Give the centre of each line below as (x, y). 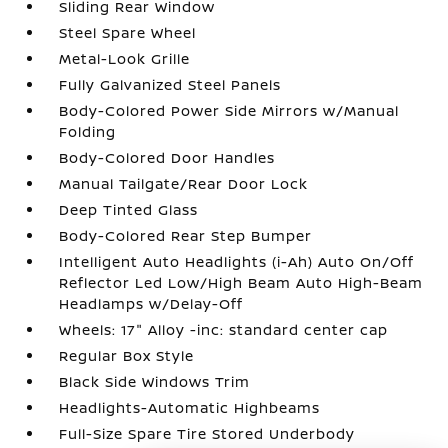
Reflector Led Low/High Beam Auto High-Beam (241, 282)
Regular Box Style (127, 355)
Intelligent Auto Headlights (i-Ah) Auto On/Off (237, 261)
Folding (88, 131)
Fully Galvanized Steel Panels (170, 84)
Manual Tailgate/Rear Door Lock (184, 183)
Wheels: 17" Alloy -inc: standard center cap (224, 329)
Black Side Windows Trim (155, 381)
